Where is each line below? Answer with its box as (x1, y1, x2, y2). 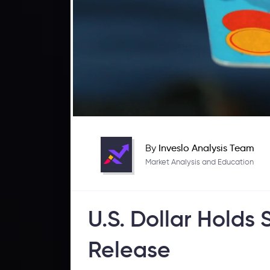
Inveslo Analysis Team (159, 142, 255, 154)
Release (87, 235, 171, 263)
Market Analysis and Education (145, 157, 254, 166)
